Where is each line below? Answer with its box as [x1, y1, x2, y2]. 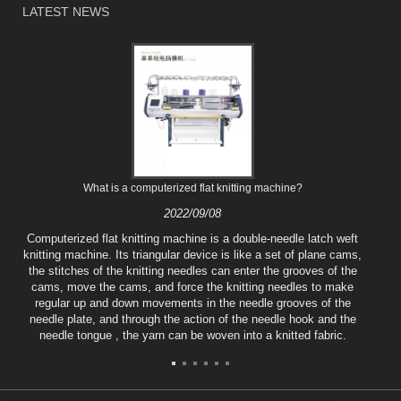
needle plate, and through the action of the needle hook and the [29, 312, 356, 327]
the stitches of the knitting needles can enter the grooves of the [28, 264, 357, 278]
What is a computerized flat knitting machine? [82, 182, 303, 195]
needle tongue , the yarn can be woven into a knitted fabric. [38, 328, 346, 343]
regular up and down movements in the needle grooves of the [34, 296, 351, 311]
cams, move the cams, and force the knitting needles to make [31, 280, 354, 294]
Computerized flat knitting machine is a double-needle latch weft [27, 232, 359, 246]
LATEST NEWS [22, 4, 109, 20]
